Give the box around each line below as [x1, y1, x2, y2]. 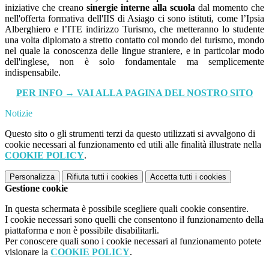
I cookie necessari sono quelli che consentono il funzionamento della [5, 214, 264, 225]
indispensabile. [5, 67, 61, 78]
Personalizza [10, 172, 55, 182]
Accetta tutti [150, 172, 193, 182]
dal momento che [195, 2, 264, 13]
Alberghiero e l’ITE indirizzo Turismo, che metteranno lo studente [5, 24, 264, 35]
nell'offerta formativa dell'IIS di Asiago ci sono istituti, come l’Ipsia [5, 13, 264, 24]
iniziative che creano [5, 2, 86, 13]
